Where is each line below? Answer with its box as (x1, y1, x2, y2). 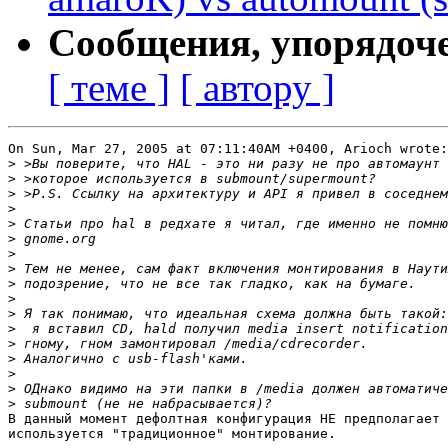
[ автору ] (180, 66, 335, 110)
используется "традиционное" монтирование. (8, 426, 336, 442)
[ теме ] (48, 66, 170, 110)
